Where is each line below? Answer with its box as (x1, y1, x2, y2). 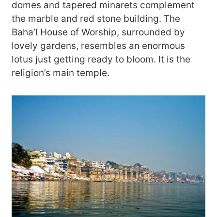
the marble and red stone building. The (12, 13, 180, 25)
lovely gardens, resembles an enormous (12, 40, 185, 52)
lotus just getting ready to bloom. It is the (12, 54, 190, 65)
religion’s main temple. (12, 67, 109, 79)
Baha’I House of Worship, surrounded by (12, 27, 185, 38)
